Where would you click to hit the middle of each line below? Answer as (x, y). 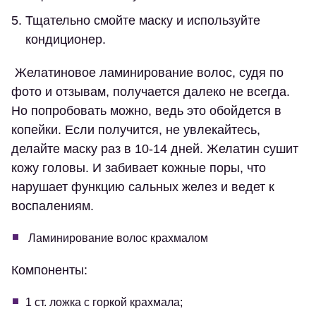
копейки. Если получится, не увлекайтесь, (136, 130)
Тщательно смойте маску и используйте (143, 21)
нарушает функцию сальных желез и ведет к (143, 187)
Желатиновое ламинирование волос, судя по (147, 73)
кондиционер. (66, 40)
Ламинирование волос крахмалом (117, 238)
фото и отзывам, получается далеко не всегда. (151, 92)
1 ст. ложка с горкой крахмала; (104, 303)
